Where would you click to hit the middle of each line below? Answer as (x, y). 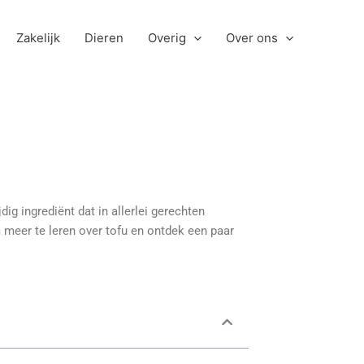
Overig (167, 37)
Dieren (104, 37)
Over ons (252, 37)
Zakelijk (38, 37)
